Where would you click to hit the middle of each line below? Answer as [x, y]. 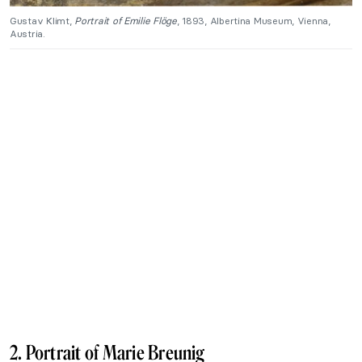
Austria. [27, 33]
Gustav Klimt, [42, 20]
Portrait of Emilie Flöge [126, 20]
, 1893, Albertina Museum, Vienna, [253, 20]
